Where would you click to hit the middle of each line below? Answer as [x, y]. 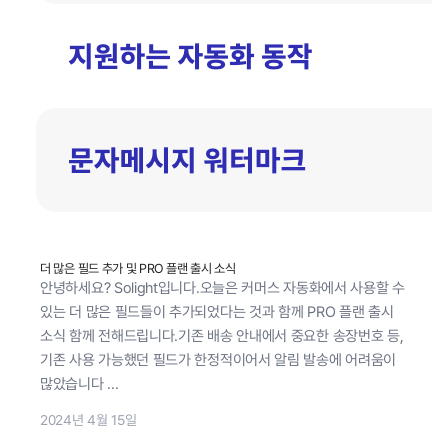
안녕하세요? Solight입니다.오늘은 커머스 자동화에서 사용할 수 [222, 287]
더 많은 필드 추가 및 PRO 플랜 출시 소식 [138, 268]
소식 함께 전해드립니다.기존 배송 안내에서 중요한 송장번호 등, [222, 335]
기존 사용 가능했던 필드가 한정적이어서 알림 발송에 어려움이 [218, 359]
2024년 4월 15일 [88, 419]
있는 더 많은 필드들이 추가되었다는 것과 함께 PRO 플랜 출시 [217, 311]
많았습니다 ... [79, 383]
